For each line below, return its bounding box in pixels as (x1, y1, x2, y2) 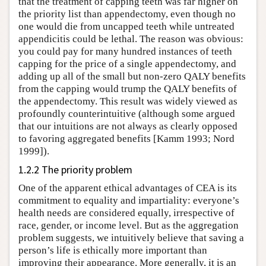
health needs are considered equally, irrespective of (18, 207, 235, 218)
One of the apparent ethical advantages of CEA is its (18, 182, 237, 194)
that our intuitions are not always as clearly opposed (18, 120, 237, 132)
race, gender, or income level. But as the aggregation (18, 219, 239, 231)
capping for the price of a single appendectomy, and (18, 58, 236, 69)
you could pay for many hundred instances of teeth (18, 45, 232, 57)
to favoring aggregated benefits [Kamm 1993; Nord (18, 132, 235, 144)
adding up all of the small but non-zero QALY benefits (18, 70, 246, 82)
